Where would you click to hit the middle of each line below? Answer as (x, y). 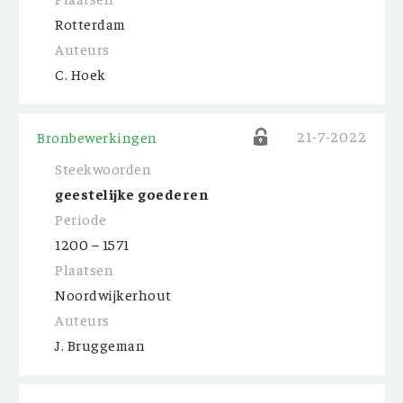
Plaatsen (84, 269)
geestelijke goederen (131, 193)
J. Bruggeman (100, 345)
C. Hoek (81, 74)
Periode (81, 219)
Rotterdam (90, 23)
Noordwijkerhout (113, 294)
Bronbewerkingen (97, 137)
